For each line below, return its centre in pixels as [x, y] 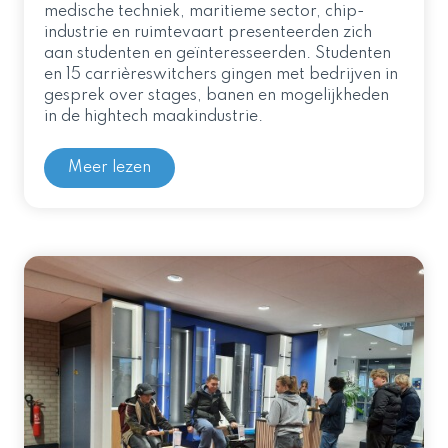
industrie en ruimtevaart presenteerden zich [208, 33]
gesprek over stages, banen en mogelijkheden [216, 96]
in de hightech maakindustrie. [153, 117]
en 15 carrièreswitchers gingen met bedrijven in [221, 75]
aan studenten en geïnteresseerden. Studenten [217, 54]
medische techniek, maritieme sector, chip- [204, 12]
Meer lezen [109, 168]
